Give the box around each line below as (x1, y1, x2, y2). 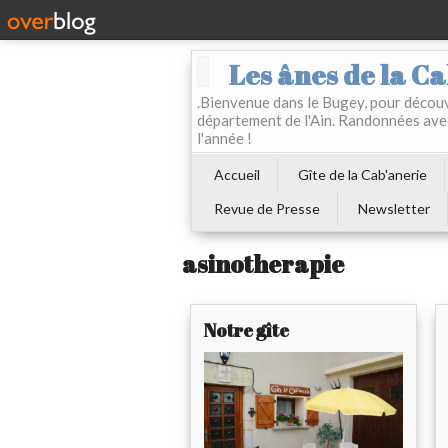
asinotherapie (182, 248, 344, 281)
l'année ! (197, 129, 252, 147)
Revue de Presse (214, 200, 320, 217)
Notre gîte (204, 318, 289, 343)
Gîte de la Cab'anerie (298, 166, 427, 183)
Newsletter (358, 200, 430, 217)
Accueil (214, 166, 260, 183)
